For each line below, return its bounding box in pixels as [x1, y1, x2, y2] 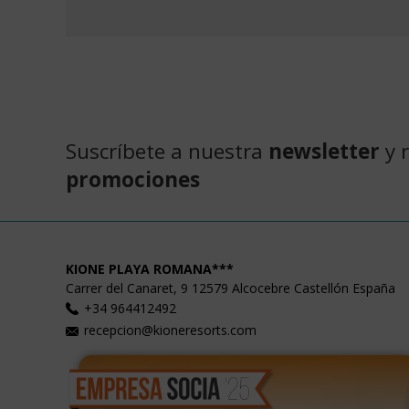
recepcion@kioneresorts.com [84, 321, 257, 340]
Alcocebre [232, 278, 290, 297]
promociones [66, 164, 200, 194]
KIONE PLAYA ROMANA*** [66, 259, 234, 278]
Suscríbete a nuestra [66, 136, 268, 165]
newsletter [268, 136, 380, 165]
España [352, 278, 395, 297]
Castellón [294, 278, 349, 297]
